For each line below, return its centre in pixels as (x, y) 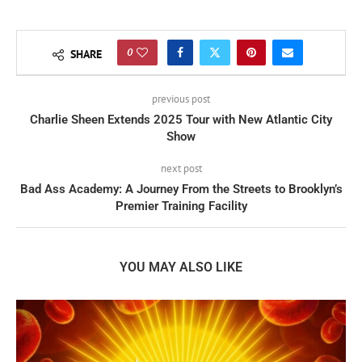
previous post (181, 99)
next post (181, 169)
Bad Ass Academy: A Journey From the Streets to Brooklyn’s (181, 189)
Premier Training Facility (181, 206)
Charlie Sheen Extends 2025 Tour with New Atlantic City (181, 120)
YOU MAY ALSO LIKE (181, 267)
